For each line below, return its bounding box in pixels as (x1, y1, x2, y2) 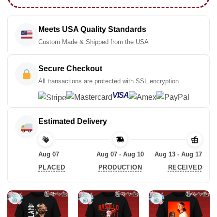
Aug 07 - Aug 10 (96, 151, 144, 158)
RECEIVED (168, 164, 202, 171)
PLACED (38, 164, 65, 171)
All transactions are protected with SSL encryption (38, 77, 179, 85)
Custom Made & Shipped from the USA (38, 38, 149, 46)
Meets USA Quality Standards (38, 25, 146, 33)
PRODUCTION (98, 164, 142, 171)
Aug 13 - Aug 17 (154, 151, 202, 158)
